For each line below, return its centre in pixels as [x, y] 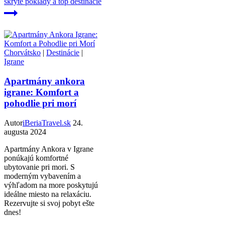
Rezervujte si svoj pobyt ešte [49, 203]
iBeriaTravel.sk [47, 123]
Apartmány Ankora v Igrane [49, 149]
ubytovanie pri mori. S [39, 167]
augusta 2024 [25, 132]
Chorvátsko [22, 53]
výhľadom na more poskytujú [51, 185]
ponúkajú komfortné [36, 158]
